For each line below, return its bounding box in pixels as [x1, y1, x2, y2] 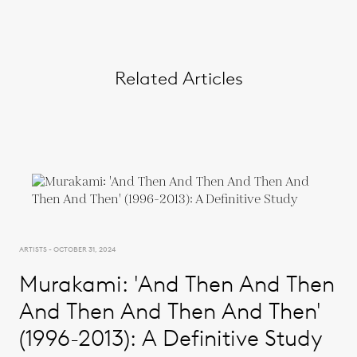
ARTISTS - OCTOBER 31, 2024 [19, 244, 116, 253]
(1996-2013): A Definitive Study [19, 324, 324, 351]
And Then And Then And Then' [19, 296, 321, 324]
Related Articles [114, 66, 243, 89]
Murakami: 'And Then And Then [19, 269, 335, 297]
